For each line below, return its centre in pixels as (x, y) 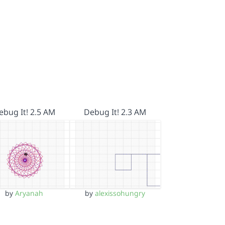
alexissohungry (120, 193)
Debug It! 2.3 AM (115, 112)
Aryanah (29, 193)
